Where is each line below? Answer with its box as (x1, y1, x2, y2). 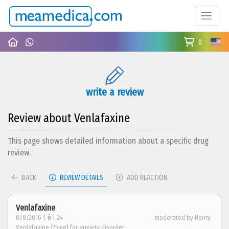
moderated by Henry (155, 213, 211, 221)
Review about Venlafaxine (8, 110, 130, 125)
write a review (85, 85, 144, 98)
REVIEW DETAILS (58, 173, 103, 182)
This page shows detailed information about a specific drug (8, 135, 209, 146)
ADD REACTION (125, 173, 168, 182)
